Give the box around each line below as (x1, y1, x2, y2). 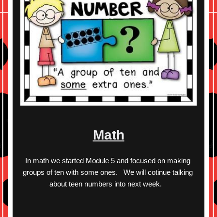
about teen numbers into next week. (49, 180, 168, 188)
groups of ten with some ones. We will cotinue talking (22, 168, 193, 176)
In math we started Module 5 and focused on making (25, 156, 190, 165)
